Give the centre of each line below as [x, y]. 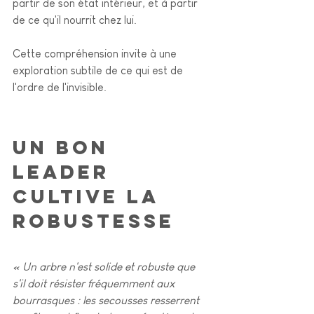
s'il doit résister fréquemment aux [95, 283]
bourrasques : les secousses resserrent [107, 300]
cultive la [89, 196]
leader [65, 171]
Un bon [65, 147]
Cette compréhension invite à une [96, 53]
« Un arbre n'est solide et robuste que [105, 266]
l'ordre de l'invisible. [61, 87]
